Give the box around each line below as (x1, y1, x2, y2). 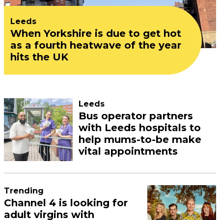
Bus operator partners (79, 110, 193, 122)
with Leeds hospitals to (79, 121, 201, 134)
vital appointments (79, 145, 178, 157)
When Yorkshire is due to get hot (10, 27, 181, 39)
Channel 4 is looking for (4, 196, 128, 209)
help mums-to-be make (79, 133, 201, 145)
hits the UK (10, 51, 68, 63)
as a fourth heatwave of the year (10, 39, 181, 51)
